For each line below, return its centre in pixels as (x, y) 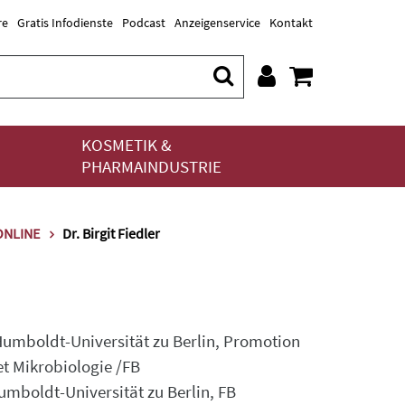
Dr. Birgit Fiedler (111, 233)
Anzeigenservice (217, 23)
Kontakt (291, 23)
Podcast (144, 23)
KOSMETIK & (127, 145)
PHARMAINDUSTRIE (151, 167)
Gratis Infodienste (65, 23)
